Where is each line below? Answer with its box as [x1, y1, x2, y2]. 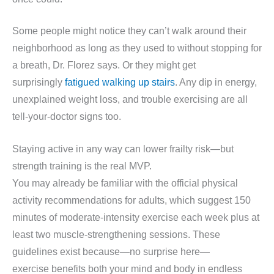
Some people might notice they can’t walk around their [12, 26, 246, 37]
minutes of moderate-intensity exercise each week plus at [12, 212, 259, 223]
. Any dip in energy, [175, 77, 257, 88]
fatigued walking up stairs [65, 77, 175, 88]
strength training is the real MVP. [12, 161, 152, 172]
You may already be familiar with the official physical [12, 178, 238, 189]
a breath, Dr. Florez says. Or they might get [12, 60, 196, 71]
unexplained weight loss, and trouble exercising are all [12, 94, 248, 105]
